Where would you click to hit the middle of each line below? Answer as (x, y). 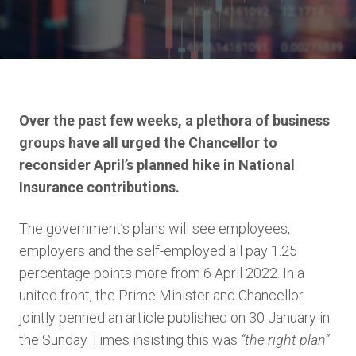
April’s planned (141, 165)
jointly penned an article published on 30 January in (174, 317)
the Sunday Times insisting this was (130, 340)
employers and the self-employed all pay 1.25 (158, 251)
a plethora (220, 120)
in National (257, 165)
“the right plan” (285, 340)
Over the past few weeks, (102, 120)
